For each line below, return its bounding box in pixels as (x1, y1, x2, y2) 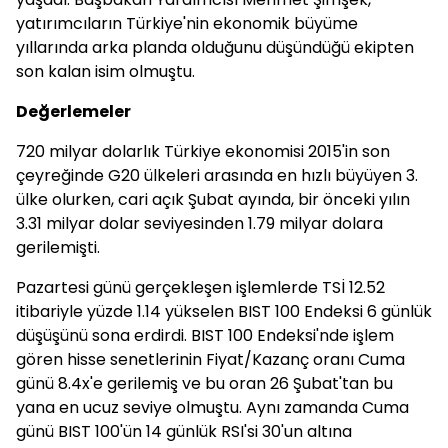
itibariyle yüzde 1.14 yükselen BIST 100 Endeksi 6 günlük (16, 300, 432, 323)
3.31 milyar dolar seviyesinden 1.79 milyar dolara (16, 212, 383, 235)
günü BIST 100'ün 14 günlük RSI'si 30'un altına (16, 420, 352, 443)
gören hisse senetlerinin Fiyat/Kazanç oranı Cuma (16, 348, 405, 371)
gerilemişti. (16, 236, 100, 259)
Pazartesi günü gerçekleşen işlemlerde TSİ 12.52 (16, 276, 385, 299)
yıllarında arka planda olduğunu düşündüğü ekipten (16, 36, 414, 59)
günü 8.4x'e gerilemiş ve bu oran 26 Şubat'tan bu (16, 372, 393, 395)
